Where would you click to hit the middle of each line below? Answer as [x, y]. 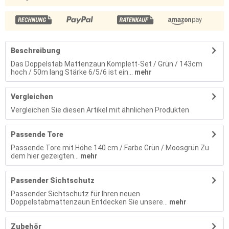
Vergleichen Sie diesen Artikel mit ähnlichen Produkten [100, 110]
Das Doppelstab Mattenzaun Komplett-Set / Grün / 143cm [107, 64]
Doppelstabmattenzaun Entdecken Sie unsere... [89, 202]
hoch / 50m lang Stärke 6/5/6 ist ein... [72, 72]
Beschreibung [36, 51]
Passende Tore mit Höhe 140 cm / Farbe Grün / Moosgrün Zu [110, 148]
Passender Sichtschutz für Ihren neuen [75, 194]
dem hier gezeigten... [45, 156]
